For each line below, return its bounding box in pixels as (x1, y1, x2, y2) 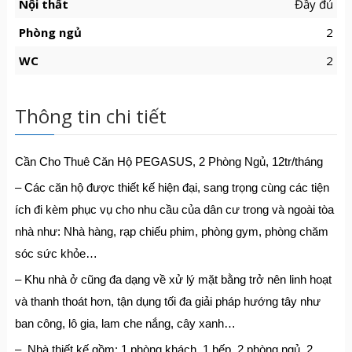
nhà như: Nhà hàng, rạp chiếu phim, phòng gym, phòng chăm (14, 225, 328, 238)
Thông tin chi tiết (14, 103, 167, 129)
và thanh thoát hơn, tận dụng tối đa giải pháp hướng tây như (14, 295, 321, 308)
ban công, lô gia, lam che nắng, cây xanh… (14, 317, 236, 330)
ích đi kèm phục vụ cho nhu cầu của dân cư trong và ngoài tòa (14, 203, 334, 216)
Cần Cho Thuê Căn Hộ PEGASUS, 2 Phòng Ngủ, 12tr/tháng (14, 155, 323, 168)
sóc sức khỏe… (14, 247, 97, 260)
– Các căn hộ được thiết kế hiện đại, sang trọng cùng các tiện (14, 181, 329, 194)
